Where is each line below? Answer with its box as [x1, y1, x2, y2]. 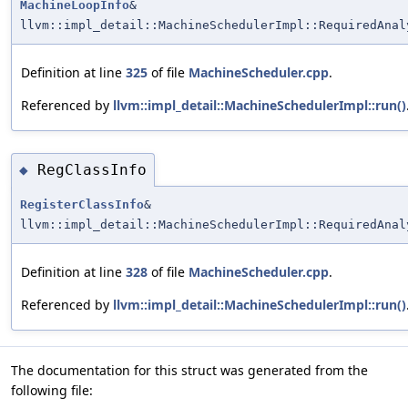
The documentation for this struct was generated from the [11, 362, 368, 380]
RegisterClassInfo [20, 198, 144, 212]
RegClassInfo [37, 160, 147, 178]
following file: [11, 382, 93, 400]
